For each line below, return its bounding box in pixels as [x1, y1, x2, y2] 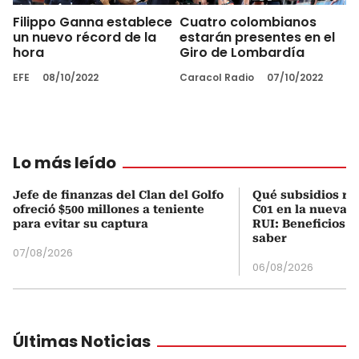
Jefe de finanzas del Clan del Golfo [13, 188, 224, 201]
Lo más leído [13, 151, 116, 174]
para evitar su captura [13, 216, 148, 230]
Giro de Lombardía [179, 42, 305, 62]
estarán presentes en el [179, 27, 335, 46]
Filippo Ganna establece [13, 12, 172, 31]
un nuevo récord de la [13, 27, 156, 46]
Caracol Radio [179, 70, 254, 84]
